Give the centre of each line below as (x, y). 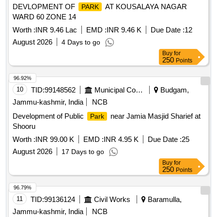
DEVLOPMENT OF (45, 7)
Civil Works (112, 200)
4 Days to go (81, 42)
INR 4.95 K (121, 139)
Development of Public (49, 116)
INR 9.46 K (124, 30)
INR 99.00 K (55, 139)
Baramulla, (164, 200)
